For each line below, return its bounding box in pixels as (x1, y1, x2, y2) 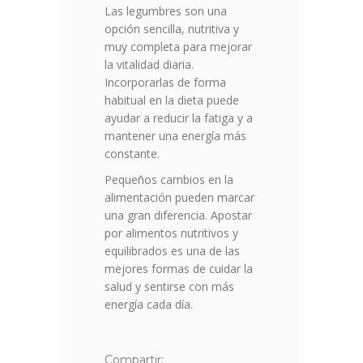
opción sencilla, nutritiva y (105, 21, 239, 37)
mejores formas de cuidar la (105, 261, 253, 277)
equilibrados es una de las (105, 243, 240, 259)
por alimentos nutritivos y (105, 225, 238, 241)
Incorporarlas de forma (105, 75, 226, 91)
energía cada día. (105, 297, 193, 313)
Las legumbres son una (105, 3, 227, 19)
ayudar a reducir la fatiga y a (105, 110, 253, 126)
